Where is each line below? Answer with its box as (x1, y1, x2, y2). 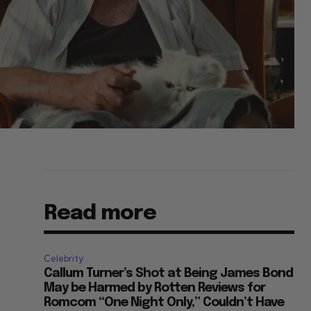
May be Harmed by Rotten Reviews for (44, 282, 266, 295)
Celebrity (44, 253, 84, 265)
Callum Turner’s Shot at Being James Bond (44, 267, 294, 280)
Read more (44, 203, 157, 225)
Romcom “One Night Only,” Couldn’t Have (44, 296, 285, 310)
